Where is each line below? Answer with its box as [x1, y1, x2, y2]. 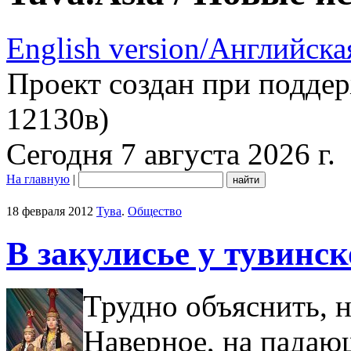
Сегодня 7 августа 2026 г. [6, 136, 335, 171]
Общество [128, 204, 182, 218]
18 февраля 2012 [6, 204, 93, 218]
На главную [6, 172, 70, 186]
